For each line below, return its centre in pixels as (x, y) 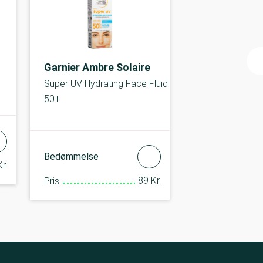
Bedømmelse (71, 156)
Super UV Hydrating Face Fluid (106, 84)
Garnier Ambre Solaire (97, 67)
